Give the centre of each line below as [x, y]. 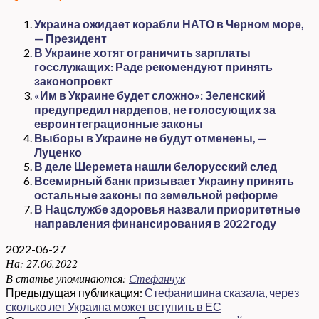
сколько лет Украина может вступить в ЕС [114, 307]
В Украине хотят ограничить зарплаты [142, 53]
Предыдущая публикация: [75, 293]
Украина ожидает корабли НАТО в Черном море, [169, 24]
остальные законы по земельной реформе [156, 195]
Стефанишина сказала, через [222, 293]
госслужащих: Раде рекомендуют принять [153, 67]
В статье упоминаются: [66, 278]
